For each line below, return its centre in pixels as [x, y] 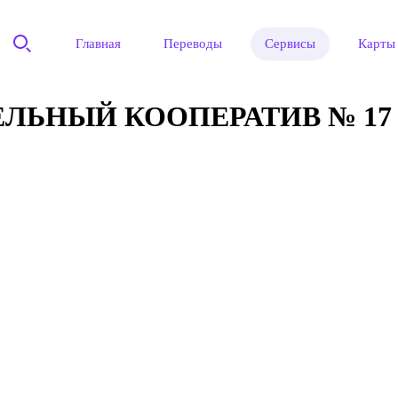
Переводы [193, 43]
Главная [99, 43]
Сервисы [291, 43]
